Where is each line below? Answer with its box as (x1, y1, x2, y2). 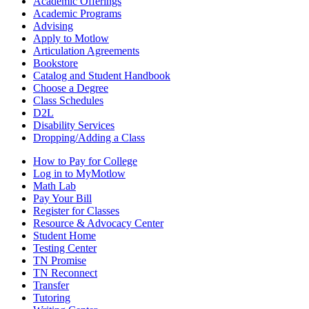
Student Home (33, 229, 96, 241)
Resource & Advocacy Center (33, 217, 163, 229)
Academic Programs (33, 7, 121, 19)
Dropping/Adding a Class (33, 131, 145, 143)
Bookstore (33, 57, 78, 69)
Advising (33, 19, 73, 32)
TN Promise (33, 254, 86, 266)
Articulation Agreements (33, 44, 139, 57)
